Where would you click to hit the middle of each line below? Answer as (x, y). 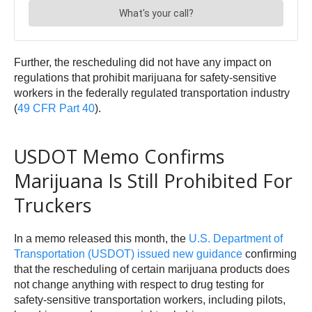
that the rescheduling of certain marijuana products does (152, 269)
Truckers (53, 205)
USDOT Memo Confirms (119, 156)
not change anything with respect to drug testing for (139, 284)
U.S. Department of (236, 238)
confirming (270, 253)
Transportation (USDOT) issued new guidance (128, 253)
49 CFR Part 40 (56, 108)
